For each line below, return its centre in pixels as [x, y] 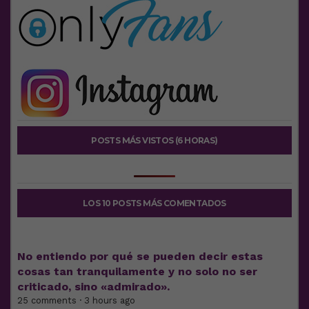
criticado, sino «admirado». [93, 286]
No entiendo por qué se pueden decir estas [140, 256]
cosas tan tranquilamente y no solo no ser [137, 271]
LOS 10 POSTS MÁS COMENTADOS [154, 203]
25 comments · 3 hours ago [76, 300]
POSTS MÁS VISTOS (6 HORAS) [154, 140]
